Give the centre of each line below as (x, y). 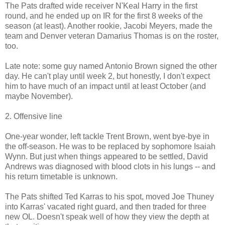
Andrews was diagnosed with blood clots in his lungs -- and (110, 166)
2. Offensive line (34, 116)
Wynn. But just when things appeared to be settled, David (106, 156)
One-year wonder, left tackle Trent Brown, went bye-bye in (107, 136)
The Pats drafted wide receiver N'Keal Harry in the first (101, 6)
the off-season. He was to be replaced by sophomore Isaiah (110, 146)
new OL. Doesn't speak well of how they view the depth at (107, 216)
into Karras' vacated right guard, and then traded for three (106, 206)
